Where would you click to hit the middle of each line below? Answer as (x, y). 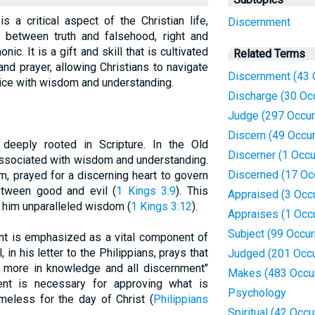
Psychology (257, 293)
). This (192, 191)
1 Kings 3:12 (161, 206)
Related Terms (269, 54)
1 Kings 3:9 (146, 191)
